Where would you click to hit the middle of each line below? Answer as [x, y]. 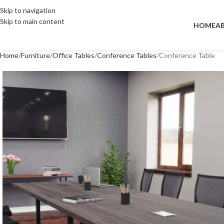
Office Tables [73, 55]
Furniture [35, 55]
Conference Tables [127, 55]
